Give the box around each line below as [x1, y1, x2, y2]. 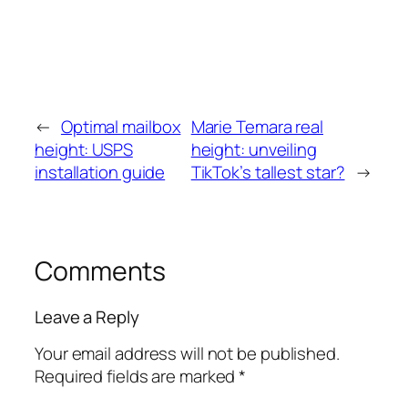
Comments [35, 253, 167, 290]
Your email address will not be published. [35, 342, 340, 366]
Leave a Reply [35, 304, 139, 329]
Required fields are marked [35, 364, 240, 389]
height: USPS [35, 138, 133, 162]
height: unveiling [190, 138, 317, 162]
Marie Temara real [190, 115, 323, 139]
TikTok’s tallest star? [190, 160, 345, 185]
